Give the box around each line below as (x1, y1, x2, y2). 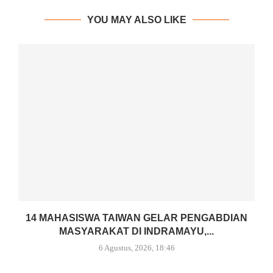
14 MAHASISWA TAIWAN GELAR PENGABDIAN (26, 213, 247, 224)
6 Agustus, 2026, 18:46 (98, 243, 175, 253)
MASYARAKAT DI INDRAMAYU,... (59, 226, 214, 237)
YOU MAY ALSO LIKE (87, 14, 186, 25)
